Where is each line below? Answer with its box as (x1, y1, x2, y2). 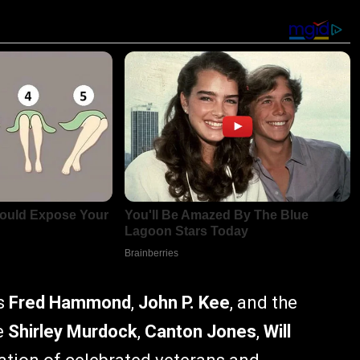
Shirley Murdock (8, 321, 137, 342)
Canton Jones (145, 321, 256, 342)
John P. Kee (138, 292, 230, 313)
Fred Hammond (9, 292, 131, 313)
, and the (230, 292, 297, 313)
